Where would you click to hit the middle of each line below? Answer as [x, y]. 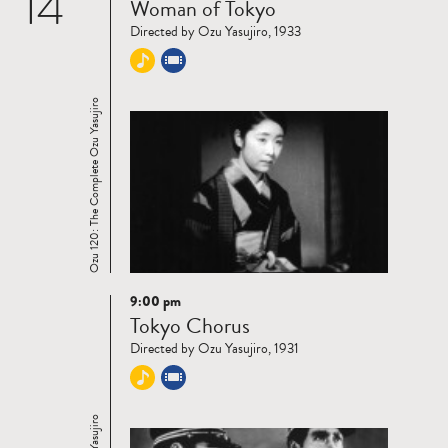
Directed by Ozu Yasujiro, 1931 [214, 348]
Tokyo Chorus [190, 325]
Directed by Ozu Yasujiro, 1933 [215, 31]
